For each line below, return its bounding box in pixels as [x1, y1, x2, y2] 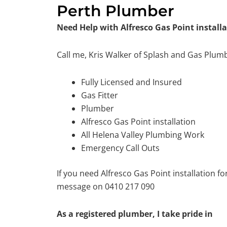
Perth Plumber [57, 2, 174, 21]
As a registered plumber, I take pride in [57, 208, 213, 220]
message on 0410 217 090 [57, 181, 155, 193]
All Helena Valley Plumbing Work [81, 129, 204, 141]
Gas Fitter [81, 90, 118, 101]
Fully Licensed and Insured [81, 77, 182, 88]
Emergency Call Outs [81, 142, 160, 154]
